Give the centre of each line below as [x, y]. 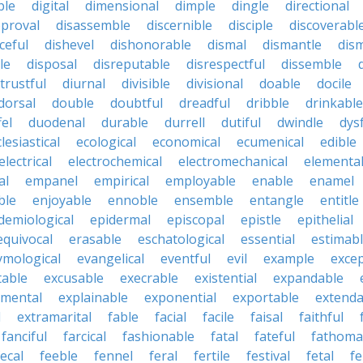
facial [171, 317]
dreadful [205, 103]
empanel [51, 181]
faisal [267, 317]
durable [125, 122]
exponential [180, 297]
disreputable [132, 64]
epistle [261, 220]
